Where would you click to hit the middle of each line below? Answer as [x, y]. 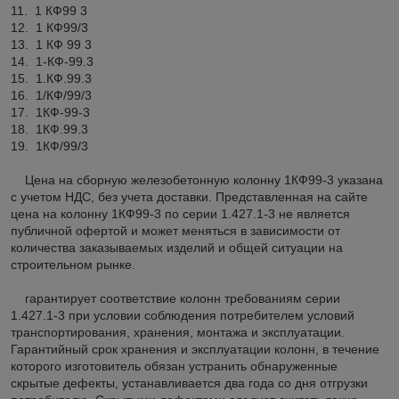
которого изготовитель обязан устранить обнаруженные [174, 366]
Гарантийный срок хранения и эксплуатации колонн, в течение [195, 349]
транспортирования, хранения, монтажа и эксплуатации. [178, 332]
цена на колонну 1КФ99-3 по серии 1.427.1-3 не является [180, 213]
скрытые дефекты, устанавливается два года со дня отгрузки [189, 383]
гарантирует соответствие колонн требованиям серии [175, 298]
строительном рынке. [73, 264]
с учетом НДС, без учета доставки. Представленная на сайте [189, 196]
